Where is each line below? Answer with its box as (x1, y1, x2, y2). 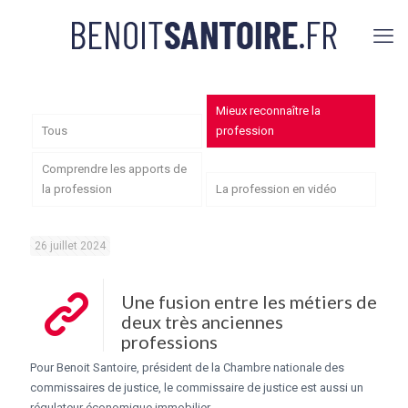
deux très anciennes (121, 310, 283, 332)
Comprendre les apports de (41, 161, 187, 176)
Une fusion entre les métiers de (121, 290, 377, 312)
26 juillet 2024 (35, 239, 106, 252)
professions (121, 330, 218, 352)
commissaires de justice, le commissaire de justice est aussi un (30, 380, 363, 394)
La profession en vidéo (215, 181, 337, 196)
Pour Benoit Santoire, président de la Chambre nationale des (30, 360, 344, 374)
